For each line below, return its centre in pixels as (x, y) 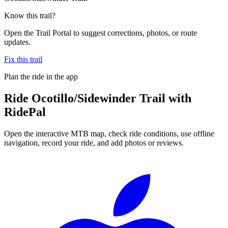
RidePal (25, 112)
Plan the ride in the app (41, 76)
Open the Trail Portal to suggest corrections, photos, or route (101, 33)
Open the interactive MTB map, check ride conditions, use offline (109, 133)
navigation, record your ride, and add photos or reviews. (94, 142)
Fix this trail (23, 59)
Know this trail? (30, 15)
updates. (17, 42)
